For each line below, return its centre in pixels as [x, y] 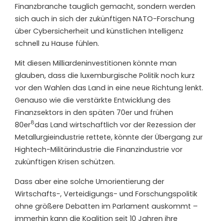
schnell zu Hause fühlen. [57, 43]
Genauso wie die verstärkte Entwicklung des [93, 100]
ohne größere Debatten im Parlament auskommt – [106, 206]
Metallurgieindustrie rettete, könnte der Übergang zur [109, 137]
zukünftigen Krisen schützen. [65, 162]
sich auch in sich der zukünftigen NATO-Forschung [105, 18]
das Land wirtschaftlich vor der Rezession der [115, 125]
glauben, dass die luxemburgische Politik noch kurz [105, 75]
